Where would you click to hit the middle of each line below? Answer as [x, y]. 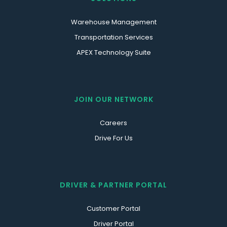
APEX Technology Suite [113, 52]
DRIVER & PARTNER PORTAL [113, 185]
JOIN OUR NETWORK [113, 99]
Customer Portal [113, 208]
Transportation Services [113, 37]
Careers [113, 123]
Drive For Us [113, 138]
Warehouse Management [113, 22]
